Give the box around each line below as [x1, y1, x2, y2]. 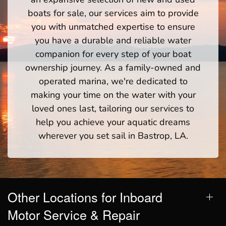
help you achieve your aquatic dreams [36, 116, 190, 128]
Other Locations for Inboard [8, 187, 162, 206]
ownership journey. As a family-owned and [25, 61, 201, 74]
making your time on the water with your [30, 88, 196, 101]
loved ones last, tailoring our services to [32, 102, 194, 115]
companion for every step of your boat [35, 47, 191, 60]
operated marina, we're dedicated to [38, 75, 188, 87]
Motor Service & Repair [8, 205, 140, 223]
